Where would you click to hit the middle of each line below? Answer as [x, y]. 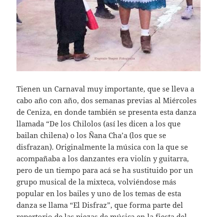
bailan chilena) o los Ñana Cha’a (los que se [92, 135]
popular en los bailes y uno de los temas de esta [99, 194]
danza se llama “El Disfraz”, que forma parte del [100, 205]
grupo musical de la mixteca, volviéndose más [97, 182]
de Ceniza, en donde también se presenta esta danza [107, 112]
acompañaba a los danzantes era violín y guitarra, [103, 159]
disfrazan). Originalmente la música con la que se [102, 147]
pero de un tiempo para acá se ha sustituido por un [105, 170]
